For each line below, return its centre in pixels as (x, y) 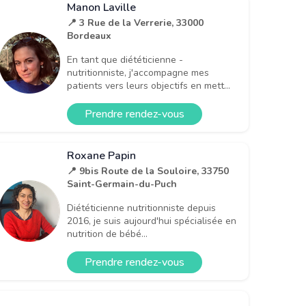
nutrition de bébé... (107, 234)
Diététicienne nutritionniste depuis (141, 208)
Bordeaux (89, 36)
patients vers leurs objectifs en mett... (149, 85)
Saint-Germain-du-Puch (122, 184)
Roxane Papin (101, 155)
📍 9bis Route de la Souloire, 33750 (148, 171)
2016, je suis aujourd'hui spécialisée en (152, 221)
